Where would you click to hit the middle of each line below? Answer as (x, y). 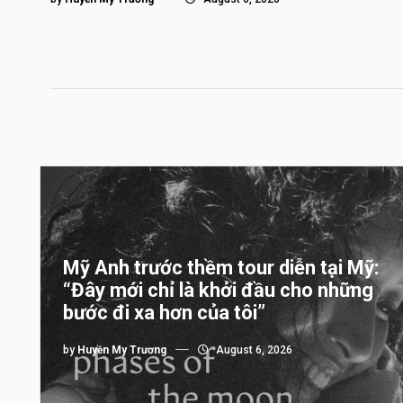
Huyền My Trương (122, 350)
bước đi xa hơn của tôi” (164, 313)
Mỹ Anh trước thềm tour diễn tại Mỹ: (221, 268)
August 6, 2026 (253, 350)
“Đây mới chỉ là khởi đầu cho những (218, 290)
